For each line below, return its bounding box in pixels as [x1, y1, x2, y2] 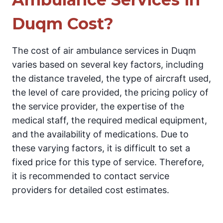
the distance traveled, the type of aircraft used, [12, 73, 211, 84]
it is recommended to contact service [12, 170, 169, 181]
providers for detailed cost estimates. [12, 184, 169, 195]
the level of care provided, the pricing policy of [12, 87, 209, 98]
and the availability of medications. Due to [12, 128, 189, 139]
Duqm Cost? [12, 13, 113, 33]
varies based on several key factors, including [12, 59, 204, 70]
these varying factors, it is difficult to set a [12, 142, 190, 153]
